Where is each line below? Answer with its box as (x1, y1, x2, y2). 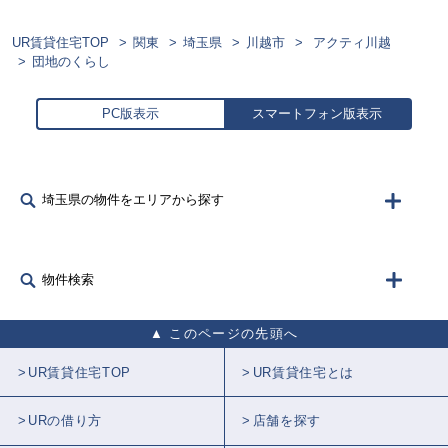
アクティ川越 (312, 35, 391, 51)
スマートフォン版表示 (252, 106, 383, 122)
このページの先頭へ (164, 326, 299, 342)
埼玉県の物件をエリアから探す (42, 192, 225, 208)
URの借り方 (28, 413, 103, 429)
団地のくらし (31, 54, 110, 70)
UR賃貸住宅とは (252, 364, 354, 380)
